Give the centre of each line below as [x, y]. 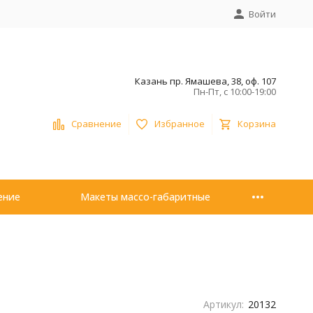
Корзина [256, 124]
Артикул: [223, 304]
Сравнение [96, 124]
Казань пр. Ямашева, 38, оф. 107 [205, 81]
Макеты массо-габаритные [145, 197]
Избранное [179, 124]
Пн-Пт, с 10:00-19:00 [234, 91]
